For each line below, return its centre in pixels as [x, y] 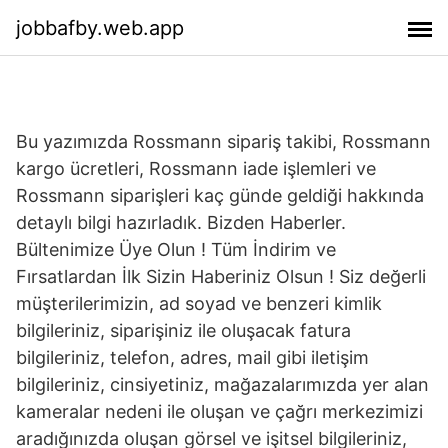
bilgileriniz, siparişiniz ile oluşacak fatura [183, 330]
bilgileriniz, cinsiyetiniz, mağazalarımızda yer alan [222, 384]
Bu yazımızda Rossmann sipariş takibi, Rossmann [223, 141]
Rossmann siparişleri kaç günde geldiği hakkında [220, 195]
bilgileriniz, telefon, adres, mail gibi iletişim [192, 357]
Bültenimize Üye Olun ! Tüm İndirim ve [176, 249]
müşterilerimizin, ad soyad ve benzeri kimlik [199, 303]
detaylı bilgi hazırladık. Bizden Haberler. [181, 222]
